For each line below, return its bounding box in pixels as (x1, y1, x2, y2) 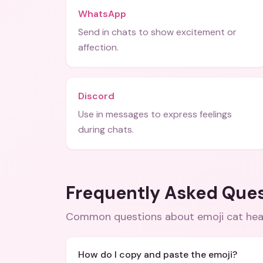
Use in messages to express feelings (78, 108, 232, 120)
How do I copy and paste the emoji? (78, 248, 237, 261)
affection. (78, 41, 119, 53)
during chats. (78, 123, 134, 136)
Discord (78, 90, 114, 102)
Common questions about (66, 210, 197, 224)
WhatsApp (78, 8, 126, 20)
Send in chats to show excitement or (78, 26, 237, 38)
